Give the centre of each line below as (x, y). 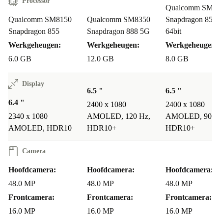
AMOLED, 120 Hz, (119, 116)
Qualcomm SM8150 (40, 20)
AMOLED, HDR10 (40, 128)
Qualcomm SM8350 (119, 20)
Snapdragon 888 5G (118, 31)
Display (33, 84)
